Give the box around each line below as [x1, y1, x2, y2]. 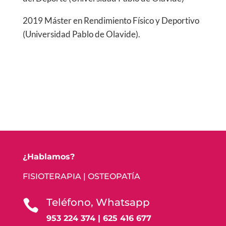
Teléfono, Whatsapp [46, 196, 150, 209]
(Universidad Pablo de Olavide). [22, 29, 140, 40]
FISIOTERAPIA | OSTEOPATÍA [22, 172, 140, 182]
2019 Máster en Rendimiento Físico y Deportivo [22, 15, 199, 26]
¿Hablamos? [22, 152, 75, 162]
